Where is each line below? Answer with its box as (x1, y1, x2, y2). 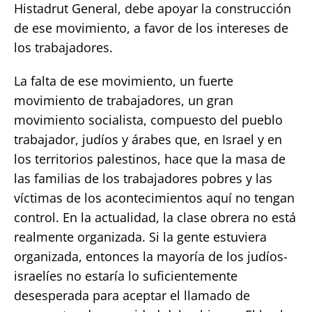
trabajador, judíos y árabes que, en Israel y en (14, 130, 282, 148)
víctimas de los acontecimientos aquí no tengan (14, 189, 295, 206)
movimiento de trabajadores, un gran (14, 91, 233, 109)
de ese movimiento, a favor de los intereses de (14, 19, 288, 36)
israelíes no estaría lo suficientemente (14, 267, 237, 284)
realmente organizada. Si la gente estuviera (14, 228, 267, 245)
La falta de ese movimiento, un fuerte (14, 72, 233, 89)
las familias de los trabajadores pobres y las (14, 169, 272, 187)
